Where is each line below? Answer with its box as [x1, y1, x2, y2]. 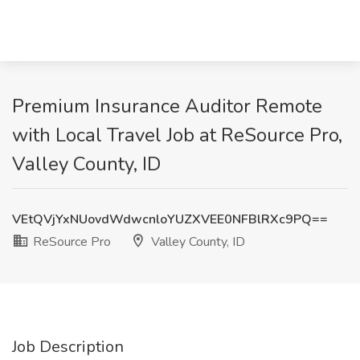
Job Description [12, 336, 124, 358]
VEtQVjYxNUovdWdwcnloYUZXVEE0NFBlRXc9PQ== [12, 211, 328, 228]
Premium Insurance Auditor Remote [12, 93, 322, 119]
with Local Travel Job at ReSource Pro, [12, 122, 342, 148]
